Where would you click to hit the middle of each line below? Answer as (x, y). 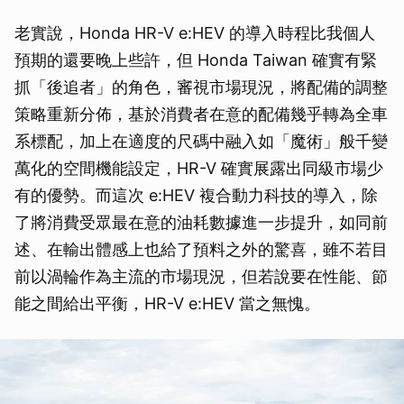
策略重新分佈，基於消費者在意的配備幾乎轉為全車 (201, 114)
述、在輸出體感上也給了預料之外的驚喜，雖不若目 (201, 249)
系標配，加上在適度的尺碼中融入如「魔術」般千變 (201, 141)
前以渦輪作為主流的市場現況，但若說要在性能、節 (201, 276)
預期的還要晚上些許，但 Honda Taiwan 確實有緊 (196, 60)
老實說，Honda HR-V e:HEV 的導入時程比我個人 (195, 32)
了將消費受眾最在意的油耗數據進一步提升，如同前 (201, 222)
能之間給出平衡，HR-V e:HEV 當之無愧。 (167, 303)
